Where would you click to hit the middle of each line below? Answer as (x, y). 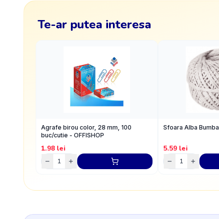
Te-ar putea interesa (94, 24)
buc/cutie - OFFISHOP (73, 135)
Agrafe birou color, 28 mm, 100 (86, 127)
